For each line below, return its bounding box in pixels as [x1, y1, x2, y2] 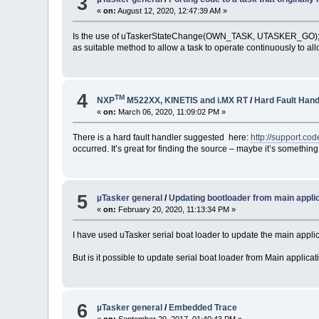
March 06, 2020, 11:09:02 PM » [116, 107, 226, 116]
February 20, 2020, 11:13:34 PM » [116, 205, 236, 214]
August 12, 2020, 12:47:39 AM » [116, 6, 228, 16]
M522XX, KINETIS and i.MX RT [125, 95, 249, 105]
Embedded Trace [169, 302, 238, 313]
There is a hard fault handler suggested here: [73, 132, 251, 142]
